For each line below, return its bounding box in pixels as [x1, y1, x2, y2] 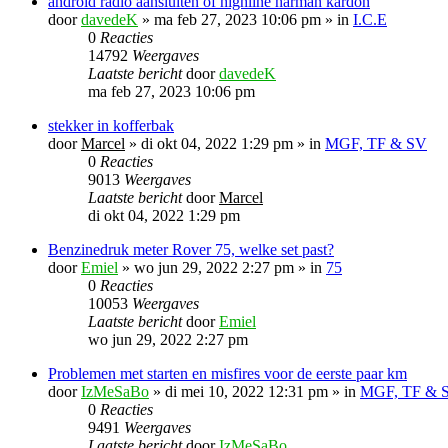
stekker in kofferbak [48, 116, 174, 134]
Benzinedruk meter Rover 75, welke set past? [48, 240, 334, 258]
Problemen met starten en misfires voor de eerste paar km [48, 364, 407, 382]
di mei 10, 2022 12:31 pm [165, 382, 328, 400]
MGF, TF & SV [325, 134, 427, 152]
